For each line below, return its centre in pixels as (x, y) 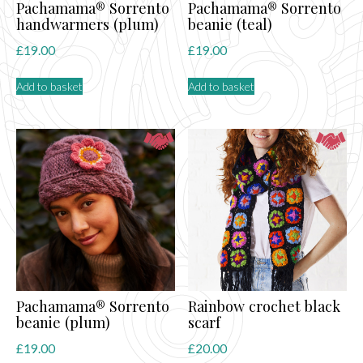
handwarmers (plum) (88, 24)
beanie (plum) (63, 322)
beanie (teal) (231, 24)
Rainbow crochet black (265, 305)
